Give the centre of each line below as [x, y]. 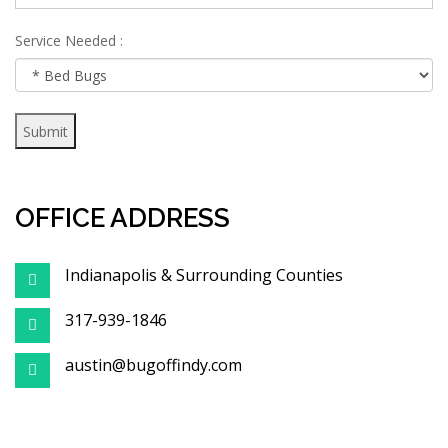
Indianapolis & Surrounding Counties [204, 275]
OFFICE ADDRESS [122, 218]
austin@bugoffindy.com [153, 365]
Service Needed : [69, 40]
